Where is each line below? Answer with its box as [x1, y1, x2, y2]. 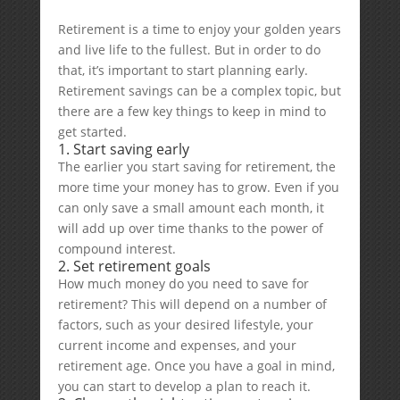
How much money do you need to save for [57, 275, 309, 292]
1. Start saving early [57, 139, 189, 159]
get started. [57, 123, 127, 140]
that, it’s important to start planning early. [57, 62, 308, 79]
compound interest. [57, 240, 176, 257]
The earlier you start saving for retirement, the [57, 158, 336, 175]
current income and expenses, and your [57, 337, 296, 354]
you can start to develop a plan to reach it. [57, 378, 311, 395]
